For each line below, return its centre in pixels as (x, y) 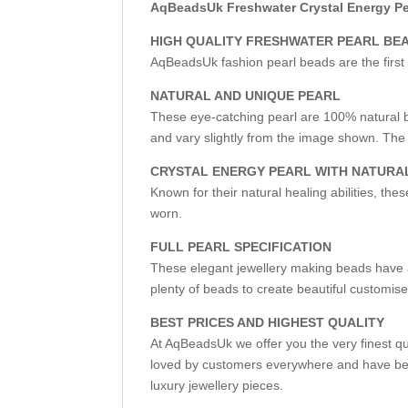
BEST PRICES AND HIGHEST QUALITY (268, 322)
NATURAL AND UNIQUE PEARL (246, 95)
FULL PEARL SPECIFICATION (241, 246)
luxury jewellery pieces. (217, 385)
